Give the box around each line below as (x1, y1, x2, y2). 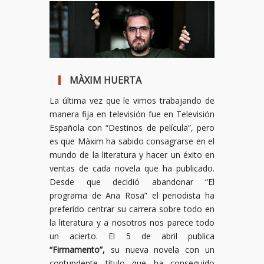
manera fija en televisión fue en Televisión (49, 108, 214, 120)
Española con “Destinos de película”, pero (49, 121, 214, 133)
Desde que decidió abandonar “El (49, 176, 214, 187)
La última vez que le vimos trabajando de (49, 94, 214, 106)
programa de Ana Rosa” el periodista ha (49, 189, 214, 201)
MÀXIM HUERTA (70, 73, 141, 87)
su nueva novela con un (105, 243, 214, 255)
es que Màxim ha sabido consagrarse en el (49, 135, 214, 147)
